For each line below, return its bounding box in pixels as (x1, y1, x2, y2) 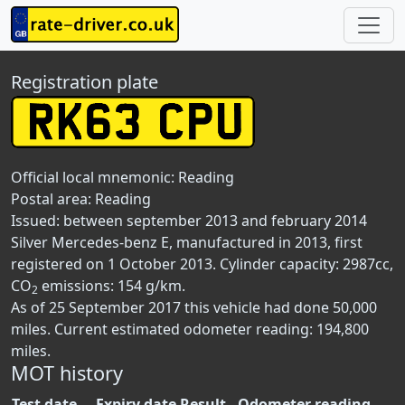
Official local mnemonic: (11, 167, 178, 187)
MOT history (11, 360, 123, 386)
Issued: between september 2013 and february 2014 (11, 211, 367, 231)
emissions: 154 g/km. (38, 276, 185, 296)
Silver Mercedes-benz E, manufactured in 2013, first (11, 232, 363, 252)
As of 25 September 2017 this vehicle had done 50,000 (11, 297, 377, 317)
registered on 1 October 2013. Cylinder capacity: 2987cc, (11, 254, 393, 274)
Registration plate (11, 70, 158, 94)
